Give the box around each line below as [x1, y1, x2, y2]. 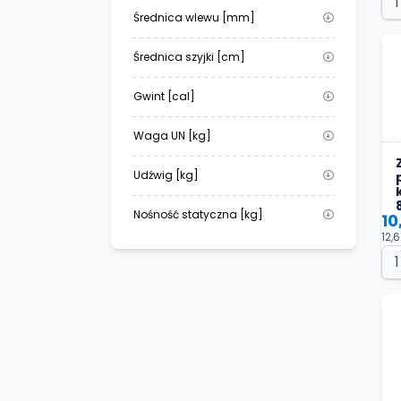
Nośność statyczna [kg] [133, 207, 263, 223]
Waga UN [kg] [133, 128, 211, 144]
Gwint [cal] [133, 89, 195, 105]
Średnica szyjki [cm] [133, 49, 245, 65]
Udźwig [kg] [133, 167, 199, 183]
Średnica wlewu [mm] [133, 10, 255, 26]
